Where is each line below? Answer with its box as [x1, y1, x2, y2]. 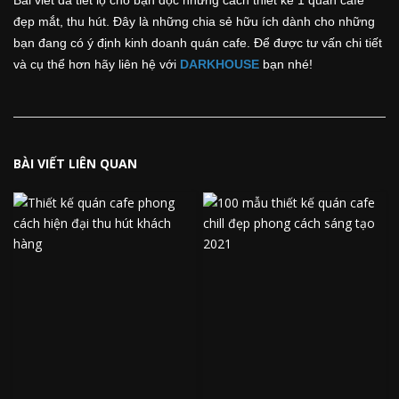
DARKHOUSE [180, 56, 259, 71]
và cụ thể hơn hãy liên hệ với [13, 56, 180, 71]
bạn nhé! [259, 56, 313, 71]
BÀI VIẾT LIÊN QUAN [13, 154, 137, 172]
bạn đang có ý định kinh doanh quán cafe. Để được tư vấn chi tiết [13, 35, 382, 50]
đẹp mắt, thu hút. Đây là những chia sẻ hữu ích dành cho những [13, 13, 375, 28]
